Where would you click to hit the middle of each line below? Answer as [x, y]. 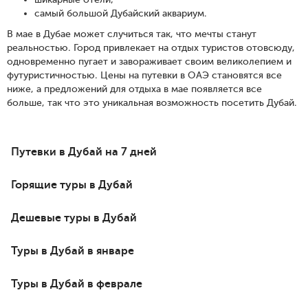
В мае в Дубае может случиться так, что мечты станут [132, 34]
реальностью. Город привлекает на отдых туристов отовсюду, [151, 48]
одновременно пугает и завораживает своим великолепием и [149, 62]
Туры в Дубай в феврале [77, 284]
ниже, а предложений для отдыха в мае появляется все [134, 89]
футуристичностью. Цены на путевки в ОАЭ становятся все [144, 75]
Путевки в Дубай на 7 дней [84, 152]
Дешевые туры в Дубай [74, 218]
